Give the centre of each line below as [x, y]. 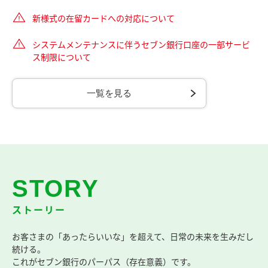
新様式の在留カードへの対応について [103, 18]
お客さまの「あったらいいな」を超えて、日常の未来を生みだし [133, 237]
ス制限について [62, 57]
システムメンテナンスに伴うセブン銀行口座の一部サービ [141, 45]
